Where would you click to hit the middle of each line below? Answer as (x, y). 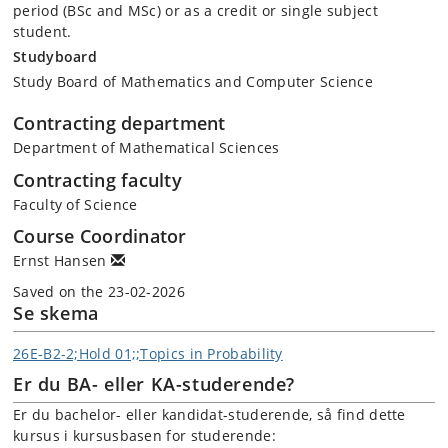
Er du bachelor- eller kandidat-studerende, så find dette (209, 414)
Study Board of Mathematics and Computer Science (193, 81)
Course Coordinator (100, 236)
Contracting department (119, 123)
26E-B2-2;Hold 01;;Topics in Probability (148, 353)
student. (42, 31)
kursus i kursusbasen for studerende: (144, 435)
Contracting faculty (97, 179)
